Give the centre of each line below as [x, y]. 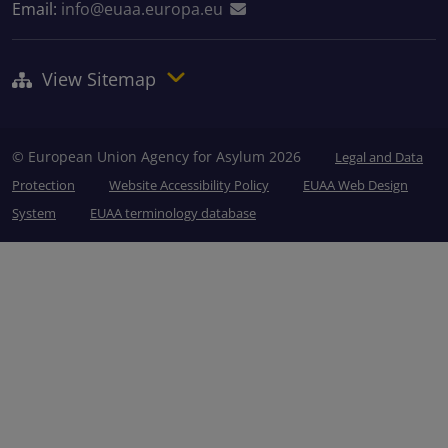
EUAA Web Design [355, 185]
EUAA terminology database [173, 213]
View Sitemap [99, 79]
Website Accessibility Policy [189, 185]
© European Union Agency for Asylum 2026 [158, 157]
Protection [43, 185]
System [34, 213]
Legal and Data [379, 157]
